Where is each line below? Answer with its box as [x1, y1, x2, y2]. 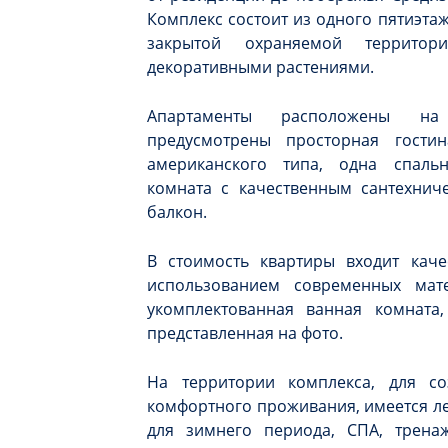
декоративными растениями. [147, 56, 374, 78]
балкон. [147, 201, 207, 223]
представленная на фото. [147, 322, 343, 344]
